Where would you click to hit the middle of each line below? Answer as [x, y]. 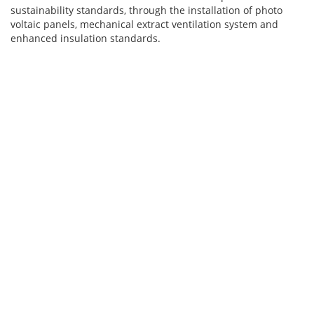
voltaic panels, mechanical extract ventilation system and [144, 24]
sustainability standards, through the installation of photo [146, 10]
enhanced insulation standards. [86, 38]
